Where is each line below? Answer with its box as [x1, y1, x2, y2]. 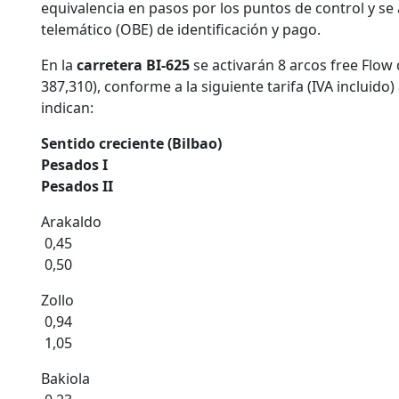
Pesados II [41, 176, 117, 196]
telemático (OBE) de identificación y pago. [41, 20, 321, 39]
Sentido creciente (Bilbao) [41, 134, 225, 153]
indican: [41, 98, 94, 118]
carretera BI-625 [73, 55, 190, 75]
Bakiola [41, 369, 90, 388]
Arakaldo [41, 212, 102, 232]
